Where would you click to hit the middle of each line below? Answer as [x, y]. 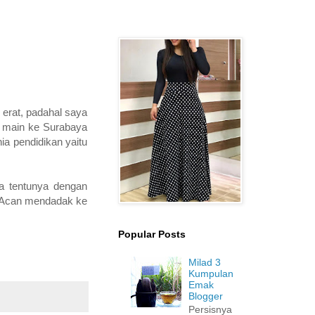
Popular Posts [152, 234]
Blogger [206, 296]
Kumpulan [211, 273]
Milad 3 [205, 262]
